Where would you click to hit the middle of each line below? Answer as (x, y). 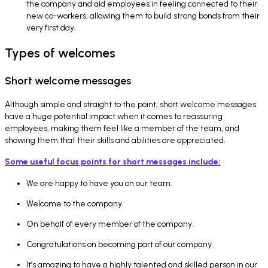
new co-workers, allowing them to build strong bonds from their (143, 16)
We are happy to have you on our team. (99, 183)
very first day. (51, 28)
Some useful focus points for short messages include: (113, 162)
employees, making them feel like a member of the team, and (122, 128)
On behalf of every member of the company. (110, 224)
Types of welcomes (60, 53)
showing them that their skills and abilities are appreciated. (115, 140)
